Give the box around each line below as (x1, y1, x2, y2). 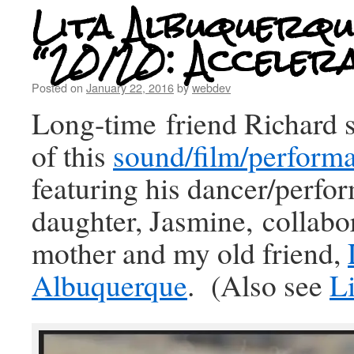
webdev (192, 79, 231, 96)
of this (32, 135, 113, 175)
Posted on (32, 79, 83, 96)
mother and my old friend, (32, 232, 348, 273)
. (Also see (187, 265, 330, 305)
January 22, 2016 (86, 79, 174, 96)
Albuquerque (32, 265, 187, 305)
